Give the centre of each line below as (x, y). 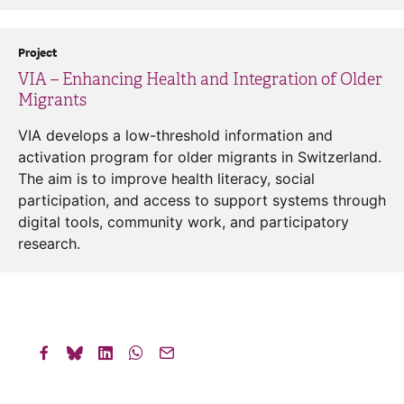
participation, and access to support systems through (202, 200)
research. (49, 243)
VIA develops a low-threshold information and (175, 135)
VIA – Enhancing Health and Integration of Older (200, 79)
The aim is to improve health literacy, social (166, 178)
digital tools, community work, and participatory (184, 221)
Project (37, 53)
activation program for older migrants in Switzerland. (200, 156)
